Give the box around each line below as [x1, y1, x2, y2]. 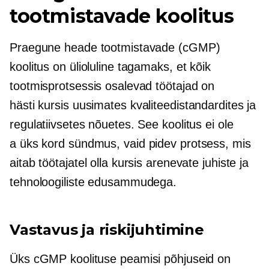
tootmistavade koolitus [10, 4, 234, 28]
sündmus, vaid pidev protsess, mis [65, 137, 251, 150]
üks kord [19, 137, 65, 150]
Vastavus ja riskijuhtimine [10, 221, 204, 238]
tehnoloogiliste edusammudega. [10, 175, 177, 189]
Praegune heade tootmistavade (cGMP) [10, 41, 220, 54]
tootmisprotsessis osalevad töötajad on [10, 79, 215, 92]
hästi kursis [10, 98, 69, 112]
